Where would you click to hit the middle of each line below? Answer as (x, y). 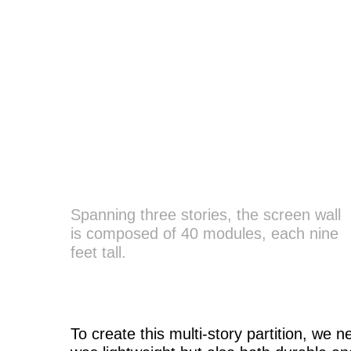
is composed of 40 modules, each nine (204, 233)
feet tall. (98, 252)
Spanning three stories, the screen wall (206, 215)
